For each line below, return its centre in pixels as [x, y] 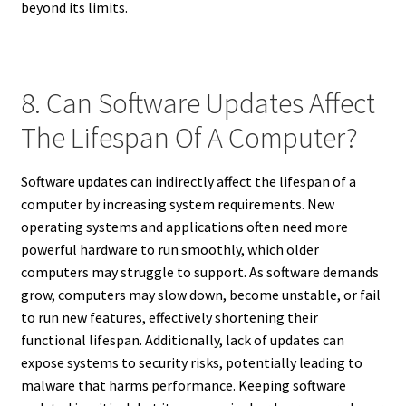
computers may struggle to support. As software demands [199, 271]
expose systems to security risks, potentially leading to [191, 362]
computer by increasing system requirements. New [177, 203]
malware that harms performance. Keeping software [183, 385]
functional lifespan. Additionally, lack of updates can [182, 339]
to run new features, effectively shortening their [169, 317]
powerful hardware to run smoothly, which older [169, 249]
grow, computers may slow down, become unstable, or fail [200, 294]
